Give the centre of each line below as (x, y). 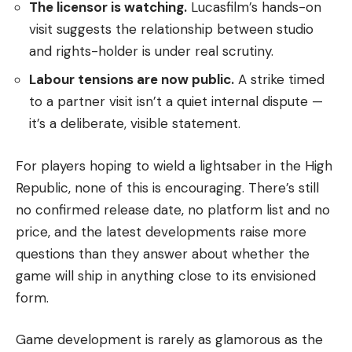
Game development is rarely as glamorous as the (169, 340)
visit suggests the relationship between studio (171, 29)
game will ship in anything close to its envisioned (166, 275)
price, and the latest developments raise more (161, 231)
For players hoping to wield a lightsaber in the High (174, 165)
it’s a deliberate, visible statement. (135, 124)
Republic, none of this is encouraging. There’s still (167, 187)
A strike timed (279, 80)
